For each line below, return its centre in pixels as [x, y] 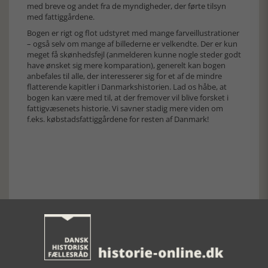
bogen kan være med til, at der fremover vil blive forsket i [128, 98]
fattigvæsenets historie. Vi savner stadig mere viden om [125, 108]
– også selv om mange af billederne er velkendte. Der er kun [132, 44]
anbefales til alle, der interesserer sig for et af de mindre [124, 76]
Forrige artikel [63, 207]
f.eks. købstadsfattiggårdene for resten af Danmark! [118, 119]
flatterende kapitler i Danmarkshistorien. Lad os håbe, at [127, 87]
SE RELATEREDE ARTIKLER [111, 252]
